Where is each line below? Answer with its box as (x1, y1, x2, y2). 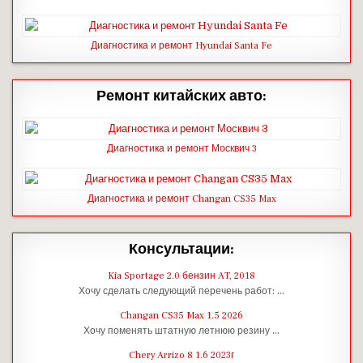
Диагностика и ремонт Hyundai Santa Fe (91, 39, 272, 52)
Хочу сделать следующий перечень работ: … (79, 284, 284, 297)
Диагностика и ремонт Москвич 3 (106, 142, 257, 155)
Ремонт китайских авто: (96, 86, 267, 105)
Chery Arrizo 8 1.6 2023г (129, 348, 234, 361)
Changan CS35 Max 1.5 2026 (120, 309, 243, 322)
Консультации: (129, 239, 234, 258)
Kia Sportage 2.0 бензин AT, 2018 (108, 269, 255, 282)
